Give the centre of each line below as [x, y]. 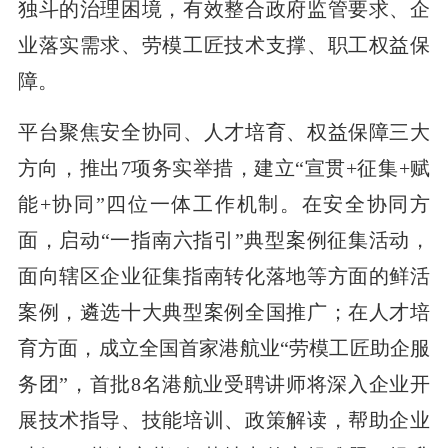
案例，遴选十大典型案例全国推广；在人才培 [224, 311]
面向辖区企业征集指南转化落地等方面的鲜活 [224, 275]
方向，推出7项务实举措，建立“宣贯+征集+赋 [224, 167]
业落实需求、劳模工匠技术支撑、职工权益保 [224, 44]
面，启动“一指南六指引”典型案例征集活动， [224, 239]
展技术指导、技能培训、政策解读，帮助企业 [224, 419]
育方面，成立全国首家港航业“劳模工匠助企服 [224, 347]
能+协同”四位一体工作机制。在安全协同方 [224, 203]
